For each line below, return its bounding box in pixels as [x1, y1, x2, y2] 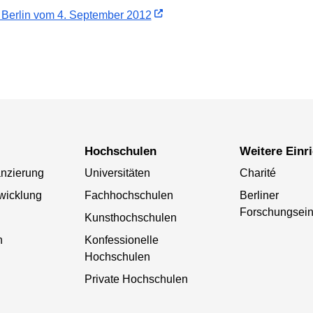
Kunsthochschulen [84, 211, 177, 224]
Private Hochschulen [84, 272, 188, 285]
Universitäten [84, 166, 150, 179]
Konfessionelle [84, 233, 159, 246]
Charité [239, 166, 276, 179]
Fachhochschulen [84, 189, 173, 201]
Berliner [239, 189, 279, 201]
